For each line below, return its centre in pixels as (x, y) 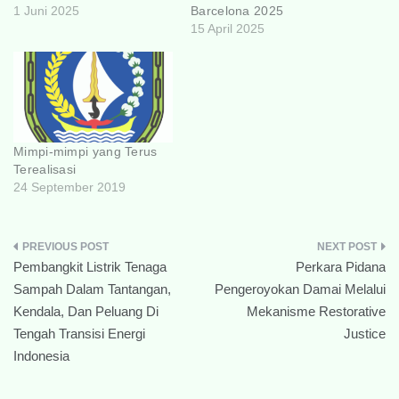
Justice (365, 334)
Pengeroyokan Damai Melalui (300, 289)
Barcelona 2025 (237, 10)
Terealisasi (45, 169)
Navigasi (59, 254)
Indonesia (41, 356)
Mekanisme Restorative (316, 311)
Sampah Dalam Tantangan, (92, 289)
